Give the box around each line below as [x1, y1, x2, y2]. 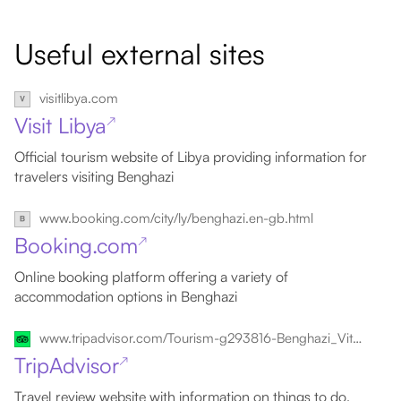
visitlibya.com [39, 90, 118, 107]
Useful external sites [14, 36, 265, 72]
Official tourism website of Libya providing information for [14, 148, 367, 166]
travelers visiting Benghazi [14, 167, 174, 185]
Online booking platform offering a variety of [14, 268, 288, 286]
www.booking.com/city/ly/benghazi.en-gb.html [39, 209, 313, 226]
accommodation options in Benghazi [14, 287, 237, 305]
